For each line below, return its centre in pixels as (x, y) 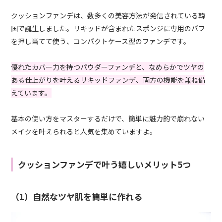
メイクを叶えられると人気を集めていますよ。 (84, 132)
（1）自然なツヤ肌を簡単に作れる (77, 197)
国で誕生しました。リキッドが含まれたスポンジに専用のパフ (108, 28)
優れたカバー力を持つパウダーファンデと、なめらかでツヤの (108, 67)
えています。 (31, 93)
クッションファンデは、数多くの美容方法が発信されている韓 (108, 16)
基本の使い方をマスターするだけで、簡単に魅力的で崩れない (108, 119)
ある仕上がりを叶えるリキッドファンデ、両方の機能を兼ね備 (108, 80)
